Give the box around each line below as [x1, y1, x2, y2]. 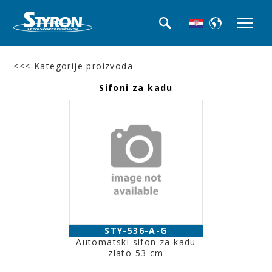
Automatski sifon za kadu [76, 236, 196, 248]
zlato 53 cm [108, 247, 164, 259]
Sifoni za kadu [99, 82, 173, 93]
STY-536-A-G [104, 225, 168, 236]
